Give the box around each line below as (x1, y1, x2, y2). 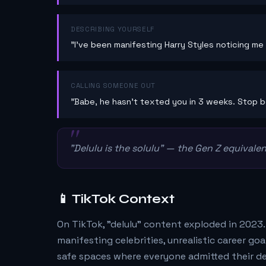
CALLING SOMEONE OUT (71, 81, 156, 90)
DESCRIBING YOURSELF (71, 24, 155, 33)
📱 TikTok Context (57, 192, 175, 207)
